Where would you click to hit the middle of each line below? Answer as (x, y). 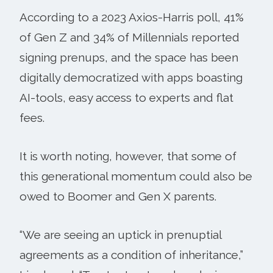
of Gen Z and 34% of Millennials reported (129, 37)
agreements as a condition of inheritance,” (131, 254)
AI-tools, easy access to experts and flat (126, 97)
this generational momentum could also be (136, 176)
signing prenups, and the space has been (129, 57)
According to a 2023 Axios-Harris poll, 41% (132, 17)
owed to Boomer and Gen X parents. (118, 196)
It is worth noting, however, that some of (128, 156)
